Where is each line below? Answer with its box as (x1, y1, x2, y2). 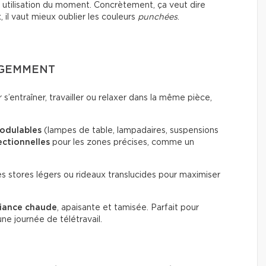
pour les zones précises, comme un (50, 138, 194, 147)
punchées (138, 12, 178, 21)
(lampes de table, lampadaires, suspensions (42, 126, 218, 135)
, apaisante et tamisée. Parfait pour (57, 203, 199, 212)
